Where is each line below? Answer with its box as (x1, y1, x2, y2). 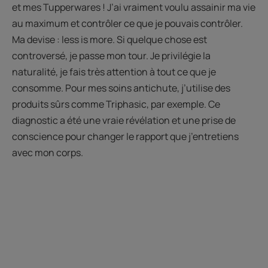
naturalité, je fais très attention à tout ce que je (12, 65, 216, 79)
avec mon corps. (12, 146, 85, 160)
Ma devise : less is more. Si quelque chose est (12, 33, 207, 47)
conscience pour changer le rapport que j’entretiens (12, 130, 239, 144)
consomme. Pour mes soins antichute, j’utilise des (12, 81, 230, 95)
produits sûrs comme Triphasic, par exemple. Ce (12, 98, 220, 111)
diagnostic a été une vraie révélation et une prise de (12, 114, 236, 127)
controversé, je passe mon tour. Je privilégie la (12, 49, 211, 63)
